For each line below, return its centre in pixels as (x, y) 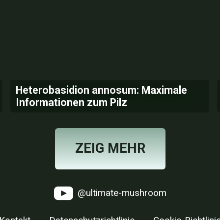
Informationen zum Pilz (72, 102)
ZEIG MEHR (110, 148)
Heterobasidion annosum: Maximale (102, 90)
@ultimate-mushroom (121, 192)
